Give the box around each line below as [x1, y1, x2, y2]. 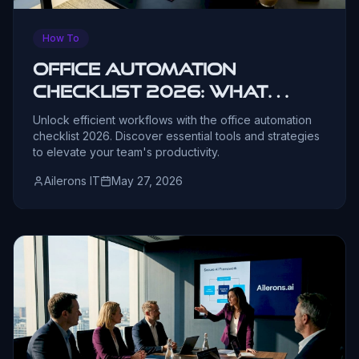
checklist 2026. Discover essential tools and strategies [33, 129, 320, 143]
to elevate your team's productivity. [33, 145, 220, 159]
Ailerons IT [44, 174, 100, 188]
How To [42, 32, 79, 45]
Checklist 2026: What [33, 82, 268, 102]
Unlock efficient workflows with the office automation [33, 113, 312, 127]
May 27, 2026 [111, 174, 183, 188]
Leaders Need [33, 104, 184, 124]
